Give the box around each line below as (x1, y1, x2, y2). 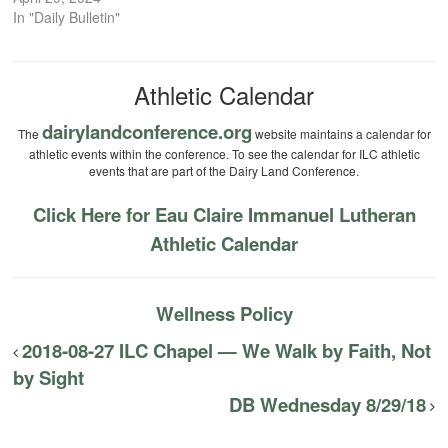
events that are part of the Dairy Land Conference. (89, 162, 359, 180)
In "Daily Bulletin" (13, 7, 121, 28)
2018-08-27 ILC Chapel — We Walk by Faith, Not (22, 337, 432, 365)
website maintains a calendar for (251, 125, 431, 143)
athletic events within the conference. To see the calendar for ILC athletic (28, 145, 420, 163)
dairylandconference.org (41, 118, 252, 146)
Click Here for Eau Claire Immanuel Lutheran (32, 201, 416, 229)
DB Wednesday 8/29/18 (228, 391, 426, 419)
